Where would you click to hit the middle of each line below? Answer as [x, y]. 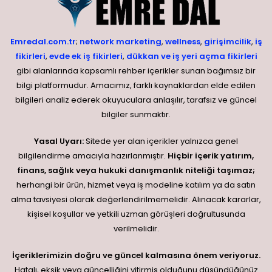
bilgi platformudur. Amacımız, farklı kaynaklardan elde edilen [136, 85]
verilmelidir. [136, 228]
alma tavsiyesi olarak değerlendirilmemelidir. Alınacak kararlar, [136, 199]
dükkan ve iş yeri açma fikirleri [192, 56]
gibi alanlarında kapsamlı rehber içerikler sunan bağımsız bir [136, 70]
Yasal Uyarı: [59, 141]
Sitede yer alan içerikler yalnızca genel [161, 141]
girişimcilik [227, 41]
